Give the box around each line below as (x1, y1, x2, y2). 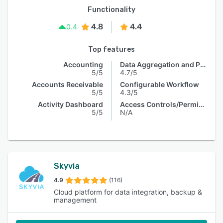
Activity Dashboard (38, 100, 103, 109)
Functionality (88, 5, 135, 14)
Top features (88, 45, 135, 54)
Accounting (63, 60, 103, 69)
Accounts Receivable (32, 80, 103, 89)
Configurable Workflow (120, 80, 199, 89)
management (54, 196, 97, 204)
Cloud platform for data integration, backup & (54, 188, 202, 196)
